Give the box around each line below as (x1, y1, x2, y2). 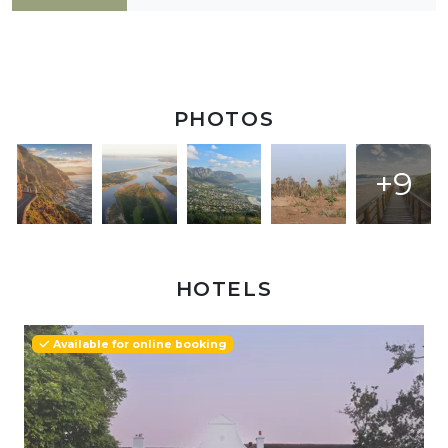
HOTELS (175, 275, 273, 301)
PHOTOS (173, 105, 275, 131)
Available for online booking (50, 337, 227, 351)
